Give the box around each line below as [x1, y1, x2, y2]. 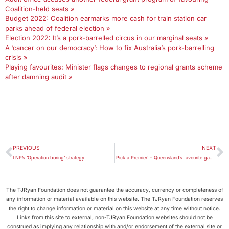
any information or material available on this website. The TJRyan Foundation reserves [6, 196, 223, 202]
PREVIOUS [13, 145, 40, 151]
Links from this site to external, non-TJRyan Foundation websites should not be [16, 214, 213, 221]
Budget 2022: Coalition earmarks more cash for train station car [5, 14, 207, 22]
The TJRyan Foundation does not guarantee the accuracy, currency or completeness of [6, 187, 223, 193]
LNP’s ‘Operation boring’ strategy [13, 155, 84, 161]
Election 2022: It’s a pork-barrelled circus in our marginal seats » [5, 34, 209, 42]
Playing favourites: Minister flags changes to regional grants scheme [5, 63, 222, 71]
